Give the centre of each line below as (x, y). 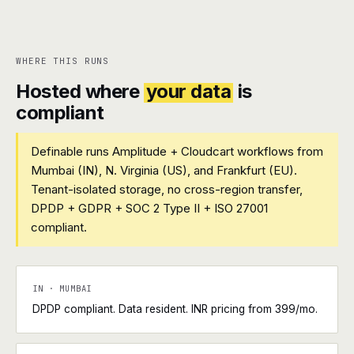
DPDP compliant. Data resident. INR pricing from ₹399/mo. (175, 309)
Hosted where (80, 91)
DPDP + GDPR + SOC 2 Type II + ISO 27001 (149, 208)
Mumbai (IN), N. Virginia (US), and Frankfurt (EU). (164, 170)
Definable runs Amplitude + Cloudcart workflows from (177, 151)
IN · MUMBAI (62, 288)
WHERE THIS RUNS (63, 61)
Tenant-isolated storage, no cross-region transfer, (167, 189)
